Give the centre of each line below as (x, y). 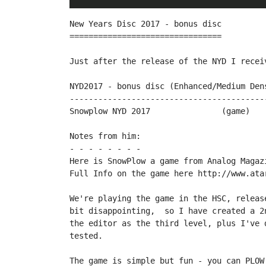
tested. (86, 236)
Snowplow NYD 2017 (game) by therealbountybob (110, 111)
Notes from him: (105, 136)
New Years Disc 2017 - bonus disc (145, 24)
